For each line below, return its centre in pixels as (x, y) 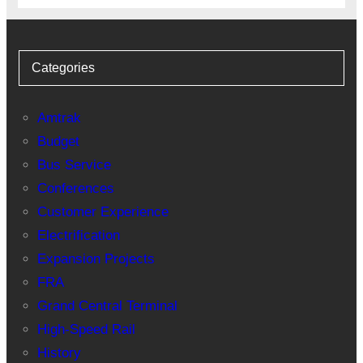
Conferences (75, 189)
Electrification (78, 236)
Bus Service (74, 165)
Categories (63, 68)
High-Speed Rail (86, 330)
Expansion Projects (96, 259)
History (59, 353)
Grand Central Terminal (107, 306)
